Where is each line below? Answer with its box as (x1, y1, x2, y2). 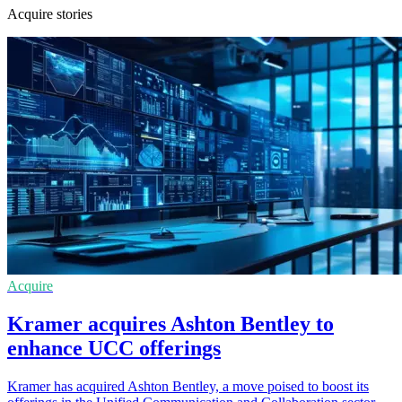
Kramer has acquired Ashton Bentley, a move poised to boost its (7, 378, 369, 394)
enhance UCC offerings (7, 336, 221, 360)
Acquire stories (7, 5, 92, 22)
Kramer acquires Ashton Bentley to (7, 311, 334, 336)
